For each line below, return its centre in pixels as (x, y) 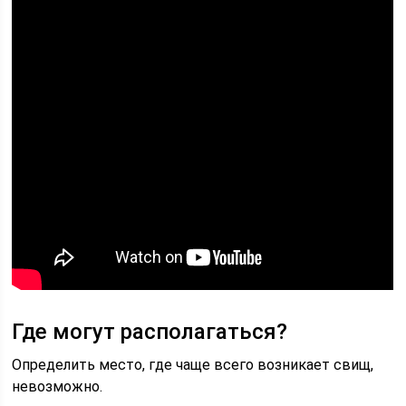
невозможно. (58, 387)
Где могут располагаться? (150, 332)
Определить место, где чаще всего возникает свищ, (193, 365)
